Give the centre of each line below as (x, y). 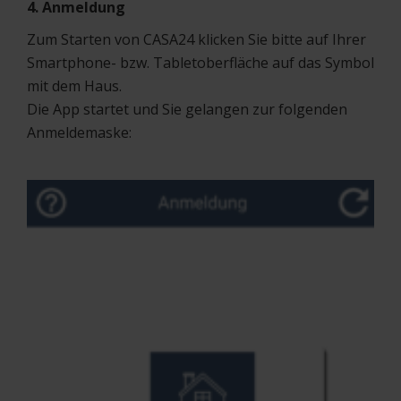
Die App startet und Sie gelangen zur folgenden (187, 109)
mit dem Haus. (74, 86)
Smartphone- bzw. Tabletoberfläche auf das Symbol (200, 63)
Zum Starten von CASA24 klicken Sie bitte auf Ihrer (196, 39)
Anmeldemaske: (79, 132)
